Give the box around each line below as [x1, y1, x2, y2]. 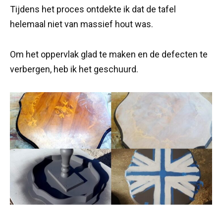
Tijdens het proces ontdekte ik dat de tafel [10, 4, 176, 15]
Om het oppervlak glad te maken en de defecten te [10, 49, 208, 60]
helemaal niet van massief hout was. [10, 19, 153, 30]
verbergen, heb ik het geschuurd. [10, 64, 138, 75]
